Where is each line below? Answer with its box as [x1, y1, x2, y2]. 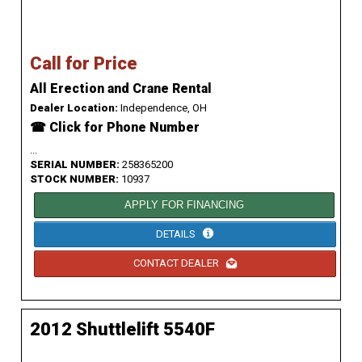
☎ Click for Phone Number [30, 119, 200, 135]
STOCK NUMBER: [30, 172, 121, 185]
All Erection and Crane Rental [30, 80, 212, 96]
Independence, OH [118, 101, 207, 114]
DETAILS [156, 227, 198, 240]
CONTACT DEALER [133, 257, 221, 270]
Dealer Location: [30, 101, 118, 114]
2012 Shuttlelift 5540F [30, 318, 215, 339]
